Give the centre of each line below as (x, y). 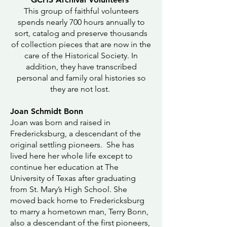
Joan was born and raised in (60, 122)
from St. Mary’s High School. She (69, 189)
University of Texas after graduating (73, 178)
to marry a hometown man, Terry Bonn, (79, 212)
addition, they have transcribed (81, 67)
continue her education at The (64, 167)
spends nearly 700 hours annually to (81, 22)
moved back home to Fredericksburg (77, 200)
